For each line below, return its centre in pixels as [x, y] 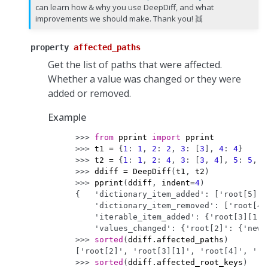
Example [67, 118]
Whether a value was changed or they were [144, 79]
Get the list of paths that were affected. [135, 65]
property [50, 48]
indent [176, 183]
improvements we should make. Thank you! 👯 [119, 19]
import [166, 138]
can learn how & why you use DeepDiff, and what [125, 7]
